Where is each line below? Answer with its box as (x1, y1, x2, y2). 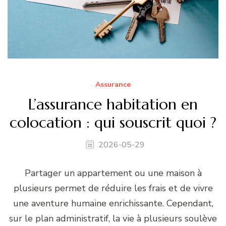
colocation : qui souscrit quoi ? (10, 112, 216, 132)
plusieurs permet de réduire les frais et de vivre (13, 182, 213, 195)
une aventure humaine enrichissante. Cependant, (13, 197, 213, 210)
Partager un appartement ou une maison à (24, 167, 202, 180)
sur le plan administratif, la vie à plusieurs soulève (9, 212, 217, 225)
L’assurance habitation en (28, 94, 198, 114)
